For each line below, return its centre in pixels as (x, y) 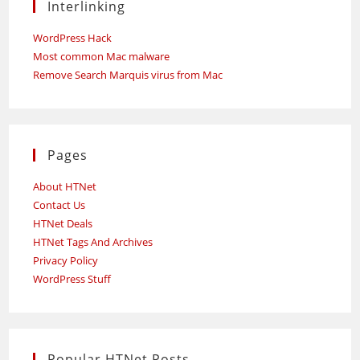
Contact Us (59, 205)
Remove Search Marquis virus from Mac (128, 75)
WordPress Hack (73, 38)
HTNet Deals (63, 223)
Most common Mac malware (102, 56)
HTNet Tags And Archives (93, 242)
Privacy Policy (66, 260)
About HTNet (65, 186)
